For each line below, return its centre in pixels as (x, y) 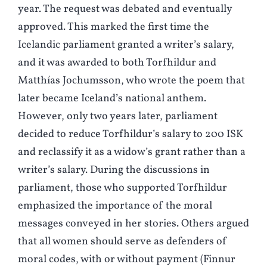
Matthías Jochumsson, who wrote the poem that (131, 81)
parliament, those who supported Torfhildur (122, 188)
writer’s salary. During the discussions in (114, 170)
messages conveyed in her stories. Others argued (133, 224)
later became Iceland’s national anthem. (112, 99)
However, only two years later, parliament (118, 117)
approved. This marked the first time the (114, 27)
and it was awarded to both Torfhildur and (117, 63)
